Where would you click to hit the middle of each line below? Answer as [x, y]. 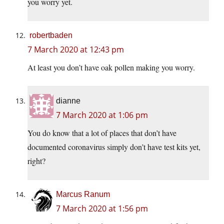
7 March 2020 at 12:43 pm [76, 50]
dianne [68, 101]
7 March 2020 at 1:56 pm [102, 209]
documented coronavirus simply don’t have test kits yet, [114, 147]
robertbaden [51, 35]
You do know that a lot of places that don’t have [102, 133]
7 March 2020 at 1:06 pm [102, 115]
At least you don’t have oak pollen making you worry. [111, 67]
